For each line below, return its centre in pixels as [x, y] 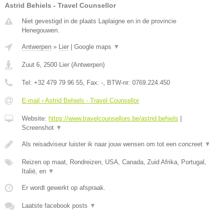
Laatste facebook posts [56, 205]
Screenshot [39, 127]
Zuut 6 [31, 64]
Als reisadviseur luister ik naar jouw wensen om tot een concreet [113, 144]
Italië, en [35, 171]
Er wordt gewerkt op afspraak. [64, 187]
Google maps [94, 46]
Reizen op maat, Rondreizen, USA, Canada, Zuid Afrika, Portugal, [114, 162]
